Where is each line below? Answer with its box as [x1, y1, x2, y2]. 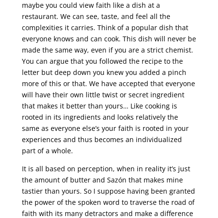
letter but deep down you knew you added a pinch [21, 68, 186, 77]
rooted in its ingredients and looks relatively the [21, 112, 178, 122]
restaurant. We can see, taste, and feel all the [21, 12, 170, 21]
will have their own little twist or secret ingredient [21, 90, 184, 99]
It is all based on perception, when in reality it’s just [21, 164, 190, 173]
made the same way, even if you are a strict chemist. [21, 45, 193, 54]
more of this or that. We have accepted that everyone [21, 79, 195, 88]
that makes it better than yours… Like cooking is [21, 101, 177, 110]
